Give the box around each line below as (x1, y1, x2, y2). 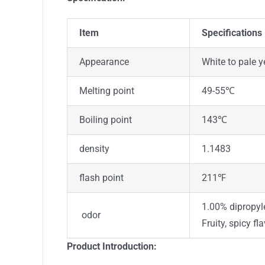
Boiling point (79, 114, 132, 125)
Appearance (79, 56, 129, 67)
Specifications (201, 27, 262, 38)
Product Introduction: (66, 240, 157, 252)
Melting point (79, 85, 134, 96)
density (79, 143, 109, 154)
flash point (79, 172, 124, 183)
